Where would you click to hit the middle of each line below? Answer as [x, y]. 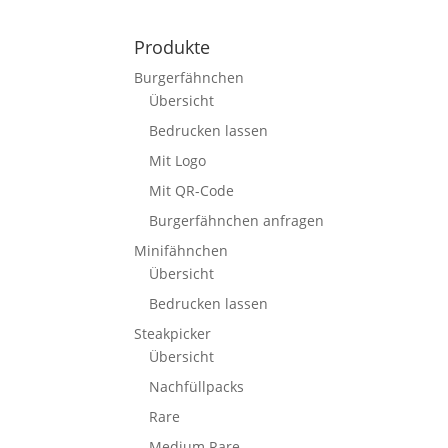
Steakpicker [173, 333]
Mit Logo [178, 160]
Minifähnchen [181, 250]
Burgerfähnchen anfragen [237, 220]
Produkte [172, 46]
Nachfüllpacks [197, 386]
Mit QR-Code [192, 190]
